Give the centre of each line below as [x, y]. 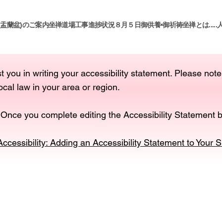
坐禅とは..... [200, 25]
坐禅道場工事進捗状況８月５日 [95, 25]
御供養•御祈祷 [162, 25]
